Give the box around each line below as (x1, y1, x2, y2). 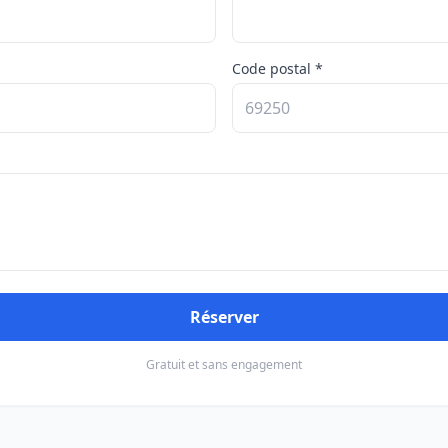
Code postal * (232, 59, 323, 78)
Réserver (189, 306, 259, 328)
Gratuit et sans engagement (146, 356, 302, 373)
